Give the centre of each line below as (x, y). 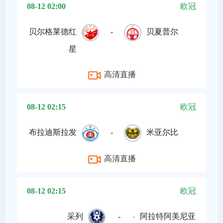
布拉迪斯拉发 (53, 132)
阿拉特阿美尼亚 (167, 216)
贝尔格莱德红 (53, 32)
